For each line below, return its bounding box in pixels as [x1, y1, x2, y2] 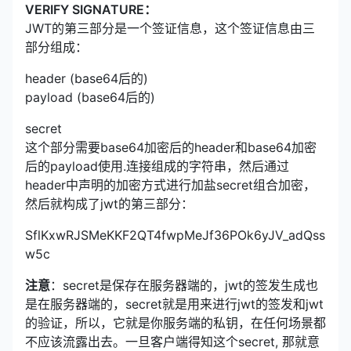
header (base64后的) [25, 71, 148, 87]
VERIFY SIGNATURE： [25, 2, 157, 18]
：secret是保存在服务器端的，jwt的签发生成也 [50, 277, 318, 294]
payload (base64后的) [25, 89, 155, 106]
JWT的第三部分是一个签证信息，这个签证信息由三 [25, 20, 315, 37]
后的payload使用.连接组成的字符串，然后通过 [25, 158, 289, 175]
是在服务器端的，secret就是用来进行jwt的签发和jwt [25, 296, 324, 313]
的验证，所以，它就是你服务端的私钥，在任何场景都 [25, 315, 326, 331]
